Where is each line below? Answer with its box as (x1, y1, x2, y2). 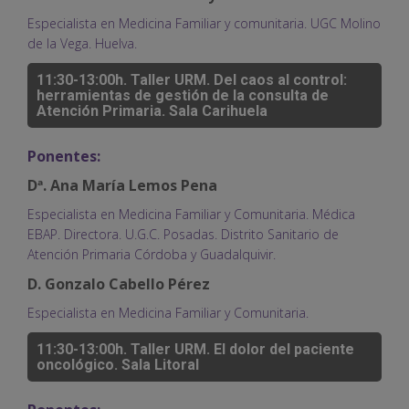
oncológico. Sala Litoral (37, 355, 199, 373)
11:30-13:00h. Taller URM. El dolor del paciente (37, 340, 354, 358)
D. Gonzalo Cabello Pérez (27, 273, 210, 294)
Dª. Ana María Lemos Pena (27, 174, 217, 195)
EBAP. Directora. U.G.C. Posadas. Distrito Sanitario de (27, 225, 339, 243)
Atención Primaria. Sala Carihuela (37, 101, 267, 120)
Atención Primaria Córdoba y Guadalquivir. (27, 245, 276, 263)
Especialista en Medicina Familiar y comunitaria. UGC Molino (27, 14, 381, 32)
